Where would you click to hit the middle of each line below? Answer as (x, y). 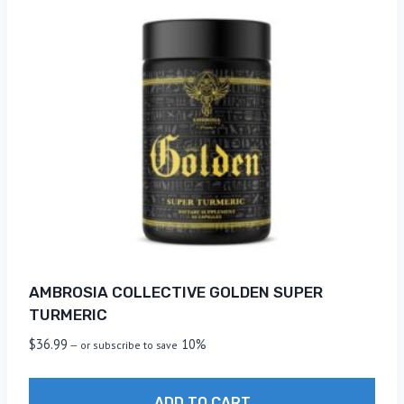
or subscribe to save (129, 344)
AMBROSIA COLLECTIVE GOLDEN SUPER (176, 292)
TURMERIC (68, 314)
